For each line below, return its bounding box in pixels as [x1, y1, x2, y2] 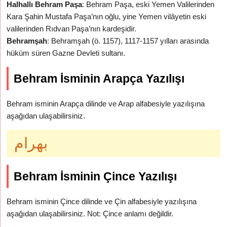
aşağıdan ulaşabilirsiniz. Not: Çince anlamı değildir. [7, 209, 174, 218]
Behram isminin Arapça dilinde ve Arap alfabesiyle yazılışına [7, 99, 205, 108]
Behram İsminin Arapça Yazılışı [14, 72, 185, 85]
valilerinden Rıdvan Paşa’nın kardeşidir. [7, 24, 137, 33]
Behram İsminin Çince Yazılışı [14, 170, 177, 183]
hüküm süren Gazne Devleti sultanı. [7, 49, 126, 57]
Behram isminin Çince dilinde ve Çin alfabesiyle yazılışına [7, 197, 197, 206]
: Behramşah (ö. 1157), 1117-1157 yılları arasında [47, 36, 209, 45]
